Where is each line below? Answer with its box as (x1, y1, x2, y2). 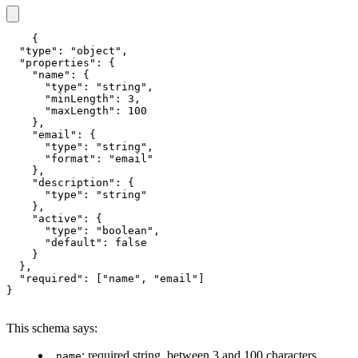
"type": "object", (6, 45, 128, 58)
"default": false (6, 237, 147, 249)
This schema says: (6, 321, 97, 336)
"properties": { (6, 57, 115, 70)
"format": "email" (6, 153, 153, 165)
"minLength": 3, (6, 93, 141, 105)
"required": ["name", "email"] (6, 272, 205, 285)
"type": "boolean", (6, 225, 160, 237)
